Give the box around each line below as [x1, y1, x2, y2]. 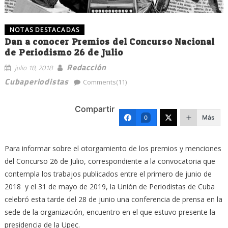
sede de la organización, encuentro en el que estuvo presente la [4, 207, 215, 217]
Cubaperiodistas [4, 75, 69, 88]
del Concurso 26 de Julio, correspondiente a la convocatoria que [4, 156, 215, 166]
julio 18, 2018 [14, 62, 52, 73]
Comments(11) [82, 77, 127, 87]
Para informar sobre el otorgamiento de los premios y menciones [4, 143, 221, 153]
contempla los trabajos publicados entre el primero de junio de [4, 168, 212, 179]
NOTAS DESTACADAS [9, 25, 80, 34]
